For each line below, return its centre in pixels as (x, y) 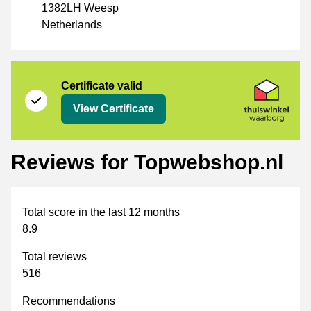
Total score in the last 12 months (101, 212)
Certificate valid (102, 86)
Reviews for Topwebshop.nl (147, 162)
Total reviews (54, 257)
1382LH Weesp (80, 8)
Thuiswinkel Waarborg (77, 69)
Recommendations (69, 301)
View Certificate (114, 109)
